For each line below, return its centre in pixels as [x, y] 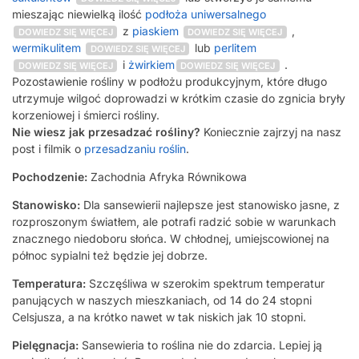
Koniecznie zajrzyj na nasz [271, 132]
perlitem [235, 48]
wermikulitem [46, 48]
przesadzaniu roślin [135, 149]
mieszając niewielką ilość [79, 14]
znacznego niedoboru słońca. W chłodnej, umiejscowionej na [171, 239]
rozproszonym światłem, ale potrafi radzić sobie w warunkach [174, 222]
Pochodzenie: [50, 177]
